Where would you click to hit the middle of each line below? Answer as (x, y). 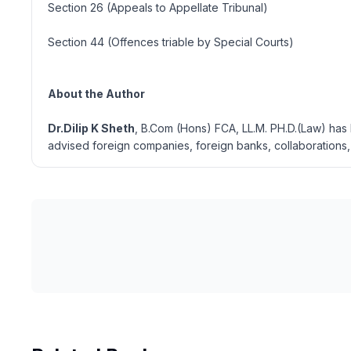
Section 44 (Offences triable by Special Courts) (171, 42)
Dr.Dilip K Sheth (91, 128)
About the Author (96, 94)
